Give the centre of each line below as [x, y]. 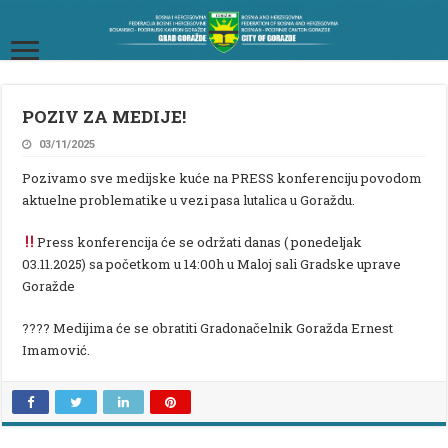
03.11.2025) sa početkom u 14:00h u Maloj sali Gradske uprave [212, 263]
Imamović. [56, 349]
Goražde [49, 285]
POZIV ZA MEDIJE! [108, 116]
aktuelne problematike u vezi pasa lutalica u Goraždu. [189, 199]
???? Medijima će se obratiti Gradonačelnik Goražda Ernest [208, 327]
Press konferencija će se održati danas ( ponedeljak [200, 241]
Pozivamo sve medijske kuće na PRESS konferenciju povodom [222, 177]
